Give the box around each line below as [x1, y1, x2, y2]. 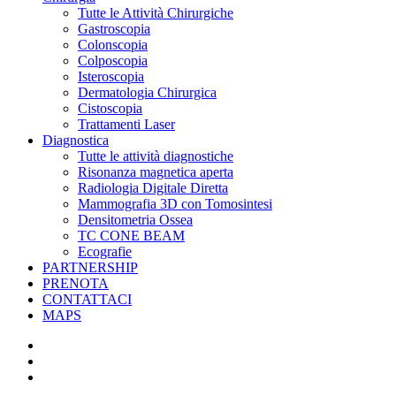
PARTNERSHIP [42, 259, 138, 275]
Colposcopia [78, 52, 148, 68]
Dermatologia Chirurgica [78, 84, 217, 100]
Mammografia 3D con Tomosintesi [78, 195, 272, 211]
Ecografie [78, 243, 132, 259]
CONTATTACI [42, 291, 132, 307]
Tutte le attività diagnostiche [78, 148, 233, 164]
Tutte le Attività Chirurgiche [78, 4, 233, 20]
